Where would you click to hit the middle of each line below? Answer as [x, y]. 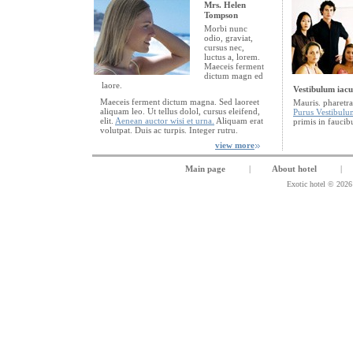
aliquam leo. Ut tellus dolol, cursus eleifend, [180, 111]
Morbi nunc [226, 28]
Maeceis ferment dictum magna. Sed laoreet [180, 102]
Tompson [221, 15]
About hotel [294, 169]
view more [235, 145]
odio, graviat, [229, 38]
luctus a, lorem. [232, 57]
